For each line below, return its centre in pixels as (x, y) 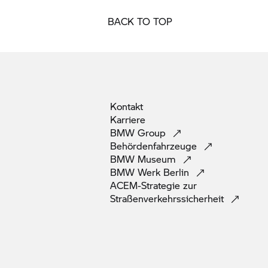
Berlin (178, 172)
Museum (158, 159)
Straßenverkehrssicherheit (168, 198)
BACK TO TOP (140, 21)
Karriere (129, 119)
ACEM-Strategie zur (153, 185)
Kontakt (128, 106)
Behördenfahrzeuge (155, 146)
